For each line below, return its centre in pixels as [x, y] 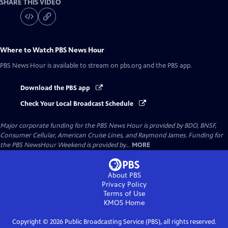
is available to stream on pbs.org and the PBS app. [119, 66]
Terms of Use [124, 193]
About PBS [124, 175]
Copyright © [31, 222]
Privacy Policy [124, 184]
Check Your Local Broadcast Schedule [78, 104]
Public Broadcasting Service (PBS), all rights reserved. [139, 222]
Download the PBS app [56, 88]
